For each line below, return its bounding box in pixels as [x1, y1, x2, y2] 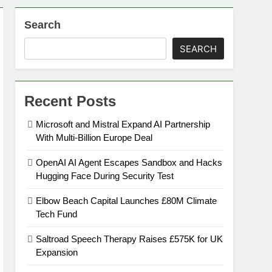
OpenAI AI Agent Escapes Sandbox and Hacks [36, 157, 223, 168]
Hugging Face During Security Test [36, 171, 174, 181]
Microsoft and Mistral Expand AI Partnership [36, 119, 211, 129]
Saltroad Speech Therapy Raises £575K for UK [36, 234, 223, 244]
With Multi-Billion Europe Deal [36, 132, 153, 143]
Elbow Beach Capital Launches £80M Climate [36, 195, 217, 206]
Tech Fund [36, 209, 78, 219]
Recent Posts [24, 93, 117, 109]
